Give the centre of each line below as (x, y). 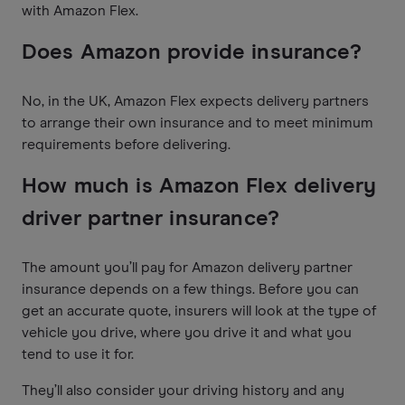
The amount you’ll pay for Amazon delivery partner (187, 267)
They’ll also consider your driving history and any (183, 390)
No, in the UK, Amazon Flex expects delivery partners (195, 101)
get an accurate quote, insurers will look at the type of (199, 311)
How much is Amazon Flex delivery (199, 186)
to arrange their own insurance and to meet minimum (198, 122)
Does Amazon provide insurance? (192, 52)
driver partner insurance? (151, 218)
